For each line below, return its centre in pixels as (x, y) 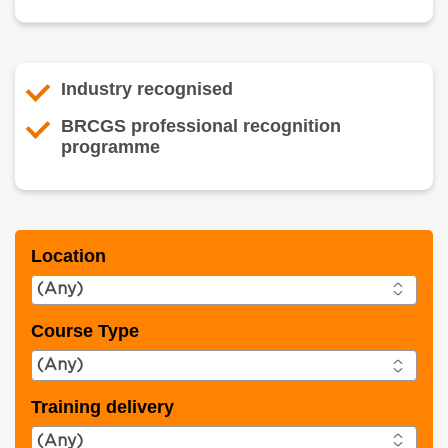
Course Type (85, 331)
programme (110, 146)
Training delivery (102, 406)
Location (68, 255)
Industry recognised (147, 88)
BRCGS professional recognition (201, 125)
